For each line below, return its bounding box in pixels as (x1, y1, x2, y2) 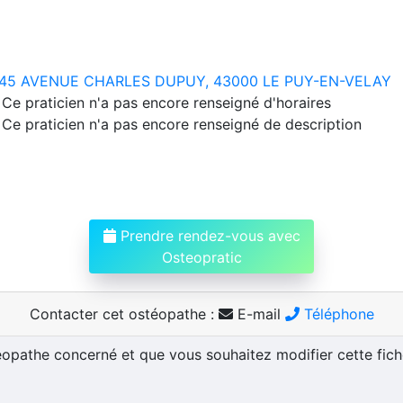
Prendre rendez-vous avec (115, 226, 300, 245)
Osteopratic (161, 247, 242, 266)
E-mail (232, 304, 285, 323)
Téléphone (299, 304, 374, 323)
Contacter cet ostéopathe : (29, 304, 219, 323)
